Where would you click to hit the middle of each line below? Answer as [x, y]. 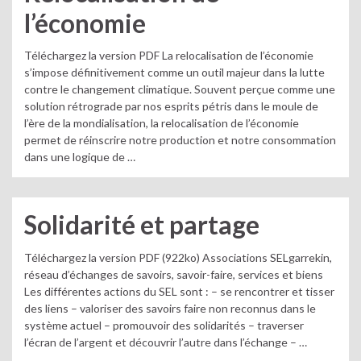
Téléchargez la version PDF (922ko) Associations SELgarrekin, [178, 257]
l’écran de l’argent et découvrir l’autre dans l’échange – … [166, 342]
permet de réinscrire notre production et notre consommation [180, 140]
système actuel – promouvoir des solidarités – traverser [164, 325]
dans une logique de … [80, 157]
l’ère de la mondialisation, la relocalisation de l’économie [162, 123]
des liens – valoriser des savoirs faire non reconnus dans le [170, 308]
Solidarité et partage [142, 225]
